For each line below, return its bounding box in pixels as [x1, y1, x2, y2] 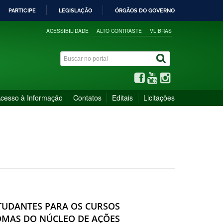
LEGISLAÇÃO [59, 7, 92, 14]
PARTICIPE [8, 7, 36, 14]
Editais [112, 92, 133, 103]
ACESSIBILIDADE [46, 26, 89, 34]
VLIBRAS [150, 26, 172, 34]
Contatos [73, 92, 102, 103]
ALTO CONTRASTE [97, 26, 142, 34]
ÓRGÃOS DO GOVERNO [115, 7, 175, 14]
